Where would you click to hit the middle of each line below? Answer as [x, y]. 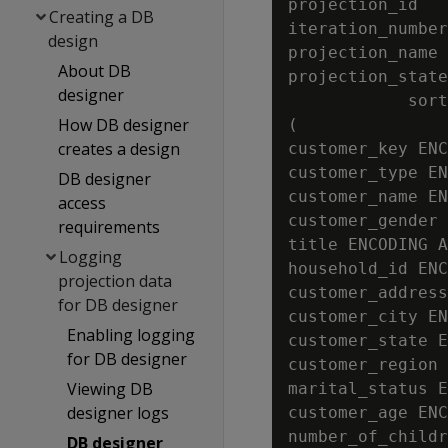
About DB [94, 71]
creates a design [118, 149]
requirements [108, 227]
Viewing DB [110, 389]
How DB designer [123, 125]
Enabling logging [131, 335]
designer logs [118, 413]
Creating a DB [102, 17]
